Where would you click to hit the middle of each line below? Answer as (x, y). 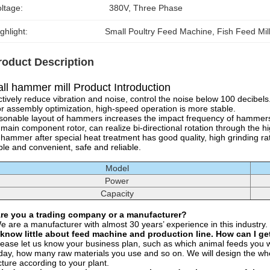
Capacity (117, 193)
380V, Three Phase (146, 8)
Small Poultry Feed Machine (159, 31)
